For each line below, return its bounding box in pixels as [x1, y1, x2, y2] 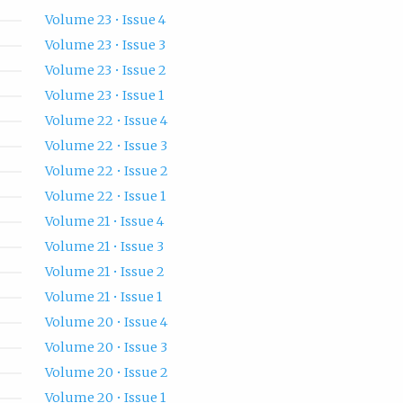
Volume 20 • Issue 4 [44, 314, 167, 331]
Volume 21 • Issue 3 [44, 238, 164, 255]
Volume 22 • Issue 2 [44, 163, 168, 180]
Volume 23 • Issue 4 [44, 12, 166, 29]
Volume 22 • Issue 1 [44, 188, 166, 205]
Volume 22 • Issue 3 [44, 138, 167, 155]
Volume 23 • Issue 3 [44, 37, 166, 54]
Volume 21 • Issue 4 [44, 213, 164, 230]
